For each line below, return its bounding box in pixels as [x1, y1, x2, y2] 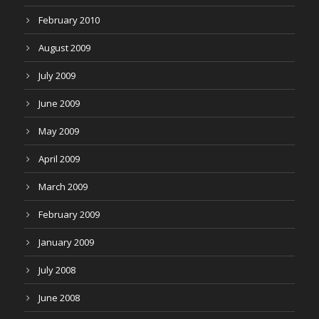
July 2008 [38, 263, 75, 276]
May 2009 [38, 125, 79, 137]
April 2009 [38, 152, 80, 165]
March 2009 [38, 180, 88, 193]
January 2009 [38, 236, 94, 249]
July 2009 [38, 69, 75, 82]
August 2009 [38, 41, 90, 54]
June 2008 [38, 291, 80, 304]
